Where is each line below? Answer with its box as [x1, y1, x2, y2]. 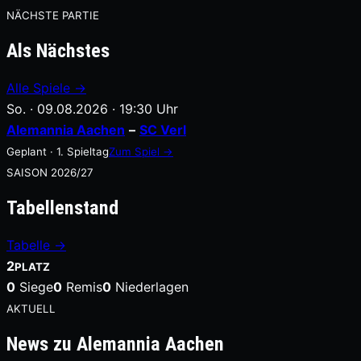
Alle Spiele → [6, 80, 86, 97]
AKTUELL [6, 301, 56, 315]
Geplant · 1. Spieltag [6, 145, 109, 159]
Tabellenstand [6, 196, 118, 219]
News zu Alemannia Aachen [6, 332, 224, 355]
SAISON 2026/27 [6, 166, 93, 180]
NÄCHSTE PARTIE [6, 9, 99, 23]
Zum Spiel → [109, 145, 173, 159]
